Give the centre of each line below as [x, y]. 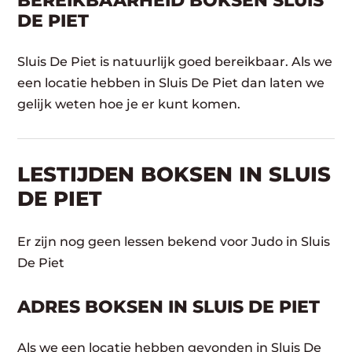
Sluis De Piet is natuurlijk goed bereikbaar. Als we [175, 61]
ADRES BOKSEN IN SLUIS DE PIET [169, 306]
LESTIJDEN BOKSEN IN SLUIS [174, 174]
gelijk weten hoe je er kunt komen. [129, 104]
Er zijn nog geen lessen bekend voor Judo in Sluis [174, 241]
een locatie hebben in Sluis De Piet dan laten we [171, 82]
